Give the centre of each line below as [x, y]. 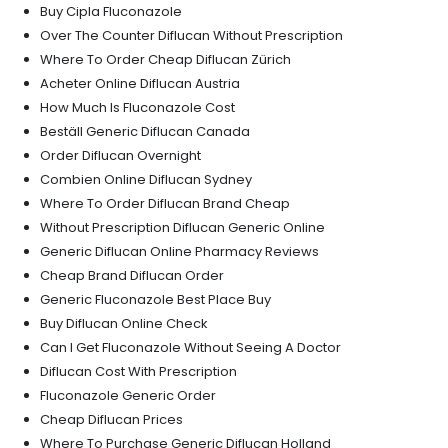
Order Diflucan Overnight [120, 155]
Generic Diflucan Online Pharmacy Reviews [179, 251]
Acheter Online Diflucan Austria [140, 83]
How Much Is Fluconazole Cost [137, 107]
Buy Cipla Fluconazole [111, 11]
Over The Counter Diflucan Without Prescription [191, 35]
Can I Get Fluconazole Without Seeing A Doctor [190, 347]
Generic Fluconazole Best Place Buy [155, 299]
